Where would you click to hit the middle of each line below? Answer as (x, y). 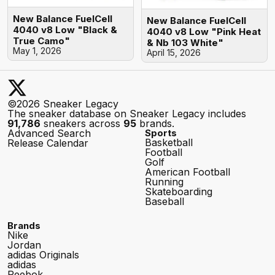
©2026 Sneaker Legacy (63, 104)
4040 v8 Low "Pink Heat (204, 32)
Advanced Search (49, 134)
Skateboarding (179, 192)
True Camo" (41, 41)
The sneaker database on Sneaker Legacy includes (127, 114)
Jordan (24, 245)
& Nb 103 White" (185, 43)
